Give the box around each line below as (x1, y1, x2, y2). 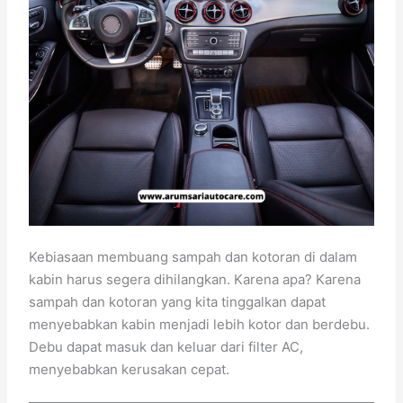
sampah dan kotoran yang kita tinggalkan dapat (29, 293, 327, 311)
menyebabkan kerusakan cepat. (29, 361, 230, 379)
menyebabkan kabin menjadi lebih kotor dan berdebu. (29, 316, 371, 334)
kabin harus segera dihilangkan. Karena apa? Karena (29, 271, 362, 289)
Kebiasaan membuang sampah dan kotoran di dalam (29, 248, 358, 266)
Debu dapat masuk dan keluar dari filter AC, (29, 338, 304, 356)
